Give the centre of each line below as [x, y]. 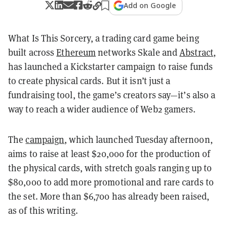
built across [32, 52]
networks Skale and [138, 52]
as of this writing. [43, 210]
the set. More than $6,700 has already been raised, [109, 196]
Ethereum [76, 52]
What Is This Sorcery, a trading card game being [104, 38]
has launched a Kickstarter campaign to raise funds [111, 66]
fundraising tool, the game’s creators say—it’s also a [112, 95]
